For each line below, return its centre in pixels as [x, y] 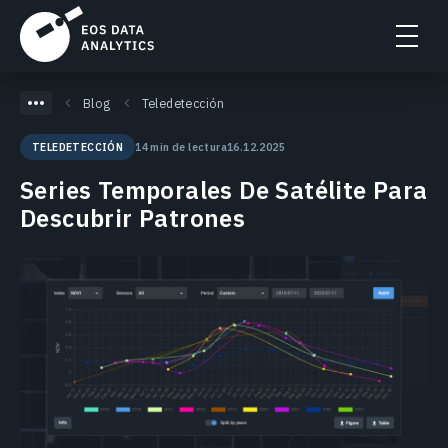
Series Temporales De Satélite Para [224, 190]
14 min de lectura [181, 146]
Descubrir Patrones [133, 218]
